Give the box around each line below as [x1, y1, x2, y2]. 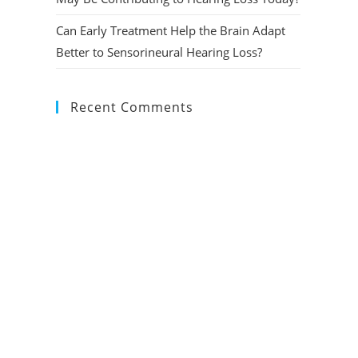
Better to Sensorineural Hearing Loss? [56, 44, 262, 60]
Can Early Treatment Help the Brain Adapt [56, 22, 285, 38]
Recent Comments [70, 98, 193, 116]
